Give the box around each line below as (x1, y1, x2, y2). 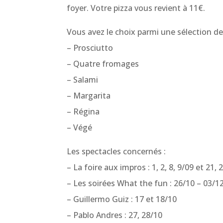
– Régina (67, 106, 100, 117)
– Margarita (67, 90, 111, 102)
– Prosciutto (67, 42, 113, 54)
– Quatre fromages (67, 58, 139, 70)
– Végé (67, 122, 93, 133)
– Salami (67, 74, 99, 86)
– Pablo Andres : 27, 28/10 (67, 210, 163, 221)
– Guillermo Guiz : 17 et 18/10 (67, 194, 177, 205)
